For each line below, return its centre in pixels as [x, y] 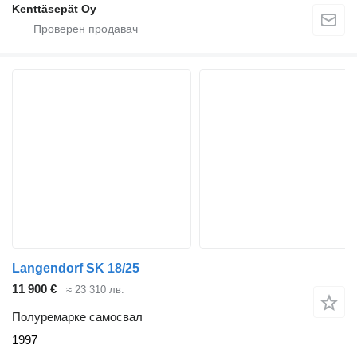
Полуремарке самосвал [77, 316]
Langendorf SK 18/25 [76, 269]
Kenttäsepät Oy [54, 9]
